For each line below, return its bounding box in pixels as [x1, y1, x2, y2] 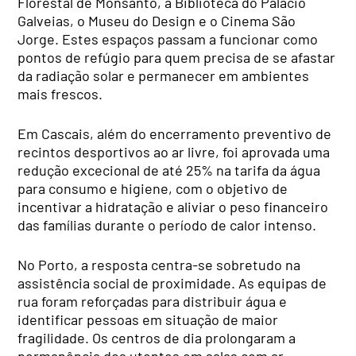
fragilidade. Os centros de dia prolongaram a [17, 328, 296, 346]
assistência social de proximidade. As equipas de [17, 273, 327, 292]
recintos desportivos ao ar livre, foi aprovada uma [17, 142, 331, 161]
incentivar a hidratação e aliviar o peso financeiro [17, 197, 329, 215]
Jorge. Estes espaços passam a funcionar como [17, 29, 319, 48]
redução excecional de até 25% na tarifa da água [17, 161, 321, 179]
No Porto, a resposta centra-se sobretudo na [17, 255, 301, 273]
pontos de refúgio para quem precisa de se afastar [17, 48, 336, 66]
